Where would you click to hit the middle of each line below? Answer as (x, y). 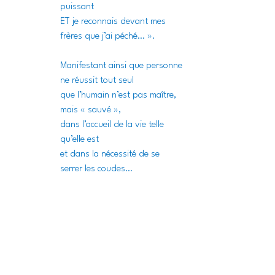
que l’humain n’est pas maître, (119, 95)
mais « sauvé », (91, 110)
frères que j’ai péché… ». (108, 36)
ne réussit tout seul (97, 80)
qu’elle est (79, 139)
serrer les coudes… (96, 169)
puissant (77, 7)
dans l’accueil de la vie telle (113, 125)
